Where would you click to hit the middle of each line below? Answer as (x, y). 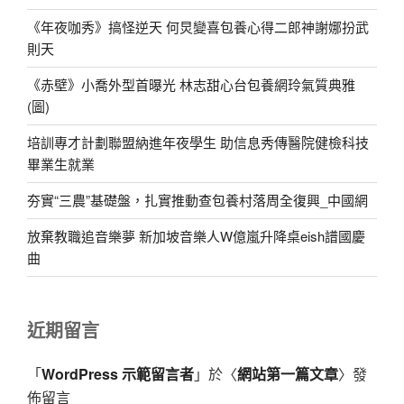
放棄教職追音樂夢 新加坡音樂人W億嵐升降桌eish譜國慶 (196, 236)
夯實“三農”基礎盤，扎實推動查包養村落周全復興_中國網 (197, 200)
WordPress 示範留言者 (118, 374)
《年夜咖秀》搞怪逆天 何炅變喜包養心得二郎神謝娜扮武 (198, 27)
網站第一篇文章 (288, 374)
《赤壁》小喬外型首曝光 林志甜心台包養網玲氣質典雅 (191, 85)
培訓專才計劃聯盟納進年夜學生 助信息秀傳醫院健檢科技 (198, 142)
